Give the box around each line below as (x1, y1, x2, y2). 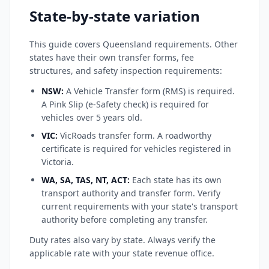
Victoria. (41, 156, 74, 168)
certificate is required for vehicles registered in (41, 143, 231, 154)
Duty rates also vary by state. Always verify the (29, 234, 216, 246)
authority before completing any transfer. (41, 214, 208, 225)
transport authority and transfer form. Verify (41, 187, 220, 199)
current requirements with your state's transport (41, 201, 238, 212)
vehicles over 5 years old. (41, 112, 142, 123)
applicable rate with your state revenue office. (29, 247, 214, 259)
